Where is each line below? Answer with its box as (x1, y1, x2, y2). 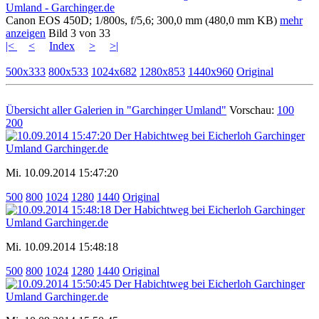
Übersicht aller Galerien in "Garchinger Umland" (6, 103, 226, 116)
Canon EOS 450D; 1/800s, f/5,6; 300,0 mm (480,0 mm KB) (6, 14, 280, 26)
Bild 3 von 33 (48, 26, 110, 39)
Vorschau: (229, 103, 277, 116)
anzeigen (6, 26, 46, 39)
